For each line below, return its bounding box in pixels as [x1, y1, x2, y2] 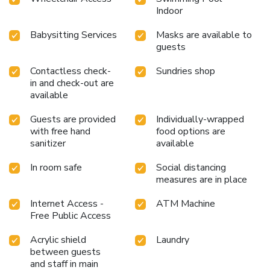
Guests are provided [30, 112, 116, 126]
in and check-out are [30, 76, 114, 90]
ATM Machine [156, 196, 215, 210]
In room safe [30, 160, 82, 174]
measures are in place [156, 172, 247, 186]
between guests [30, 245, 101, 259]
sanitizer [30, 136, 66, 150]
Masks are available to [156, 28, 252, 42]
